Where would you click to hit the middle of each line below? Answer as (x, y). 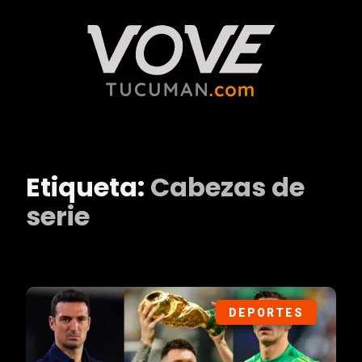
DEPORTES (266, 313)
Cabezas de (227, 187)
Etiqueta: (88, 187)
